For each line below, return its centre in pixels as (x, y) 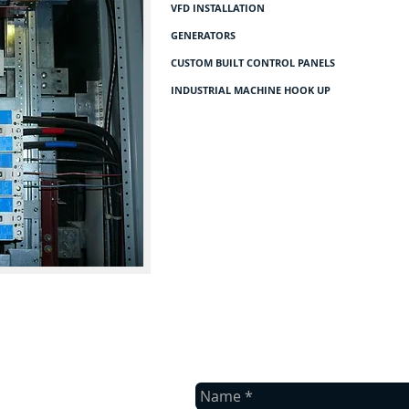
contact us (234, 309)
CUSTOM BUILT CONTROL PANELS (253, 63)
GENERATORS (203, 35)
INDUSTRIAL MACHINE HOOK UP (251, 90)
